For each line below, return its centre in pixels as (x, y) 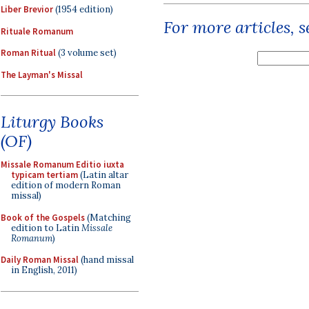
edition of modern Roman (66, 185)
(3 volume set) (86, 53)
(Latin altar (103, 175)
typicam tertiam (44, 175)
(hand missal (106, 260)
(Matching (108, 217)
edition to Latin (46, 228)
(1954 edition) (83, 9)
